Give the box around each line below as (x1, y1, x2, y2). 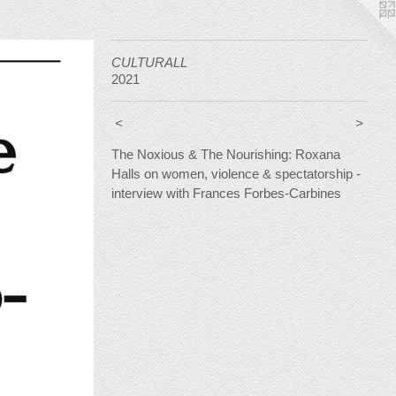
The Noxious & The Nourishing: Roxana (111, 147, 340, 162)
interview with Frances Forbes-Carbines (111, 186, 341, 201)
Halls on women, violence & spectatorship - (111, 166, 361, 181)
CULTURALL (111, 55, 187, 70)
